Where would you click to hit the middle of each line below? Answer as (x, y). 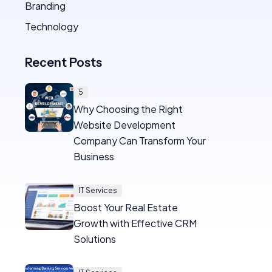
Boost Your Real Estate (126, 207)
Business (94, 156)
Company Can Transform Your (140, 141)
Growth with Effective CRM (135, 223)
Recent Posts (63, 63)
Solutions (95, 239)
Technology (52, 26)
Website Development (124, 125)
